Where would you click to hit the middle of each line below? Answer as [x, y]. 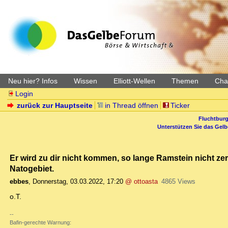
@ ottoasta [141, 182]
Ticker [180, 105]
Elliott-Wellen [134, 81]
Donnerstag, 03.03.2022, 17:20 [78, 182]
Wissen [85, 81]
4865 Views [178, 182]
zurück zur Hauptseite [55, 105]
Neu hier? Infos [33, 81]
